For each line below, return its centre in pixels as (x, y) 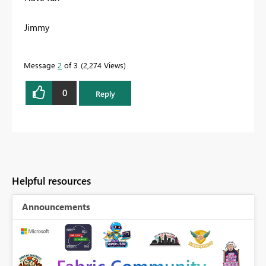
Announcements (56, 207)
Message (41, 65)
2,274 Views (103, 65)
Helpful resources (51, 181)
